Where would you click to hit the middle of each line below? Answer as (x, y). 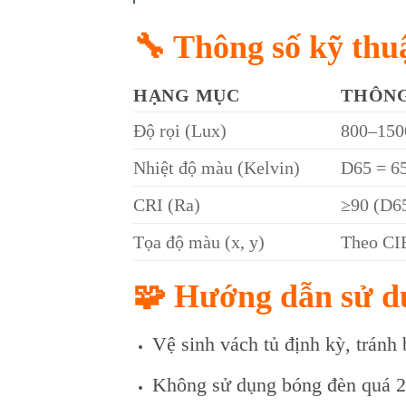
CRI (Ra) (167, 204)
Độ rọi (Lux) (180, 130)
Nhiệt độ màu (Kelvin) (217, 167)
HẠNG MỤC (187, 95)
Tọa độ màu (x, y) (199, 242)
